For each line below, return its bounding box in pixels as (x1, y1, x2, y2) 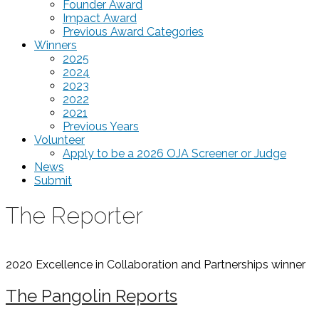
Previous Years (63, 119, 139, 133)
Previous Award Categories (63, 24, 204, 38)
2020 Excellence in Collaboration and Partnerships (6, 257, 268, 271)
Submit (34, 173, 72, 187)
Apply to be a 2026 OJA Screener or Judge (63, 146, 286, 160)
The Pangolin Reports (6, 285, 177, 306)
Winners (34, 38, 77, 52)
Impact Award (63, 11, 137, 25)
